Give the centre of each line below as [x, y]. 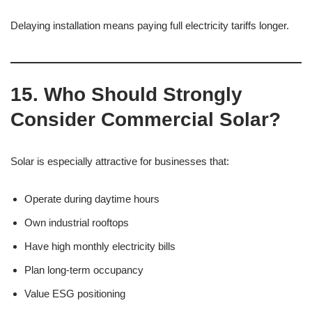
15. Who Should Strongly [126, 94]
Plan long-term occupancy [84, 270]
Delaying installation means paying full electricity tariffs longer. [150, 25]
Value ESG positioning [75, 294]
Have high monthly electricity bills [100, 246]
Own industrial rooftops [77, 223]
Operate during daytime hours [92, 199]
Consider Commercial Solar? [146, 119]
